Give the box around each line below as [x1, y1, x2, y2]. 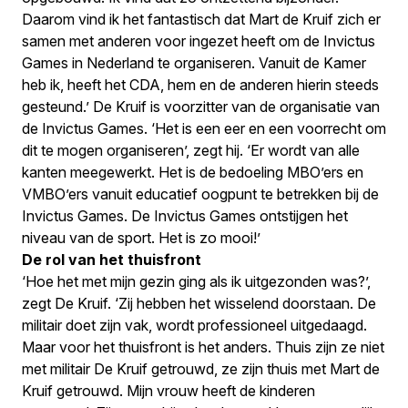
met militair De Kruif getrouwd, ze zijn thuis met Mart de [22, 360, 380, 378]
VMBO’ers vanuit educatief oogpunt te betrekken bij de [22, 185, 379, 203]
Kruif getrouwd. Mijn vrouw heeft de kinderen [22, 382, 315, 400]
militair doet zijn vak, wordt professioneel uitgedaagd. [22, 316, 367, 334]
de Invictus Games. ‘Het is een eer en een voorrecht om [22, 119, 386, 138]
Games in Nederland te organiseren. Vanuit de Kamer [22, 54, 366, 72]
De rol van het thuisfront [22, 250, 205, 269]
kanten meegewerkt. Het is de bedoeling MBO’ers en [22, 163, 363, 181]
